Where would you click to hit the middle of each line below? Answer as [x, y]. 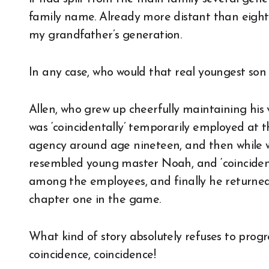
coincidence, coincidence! [92, 255]
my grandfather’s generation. [105, 36]
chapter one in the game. [95, 200]
